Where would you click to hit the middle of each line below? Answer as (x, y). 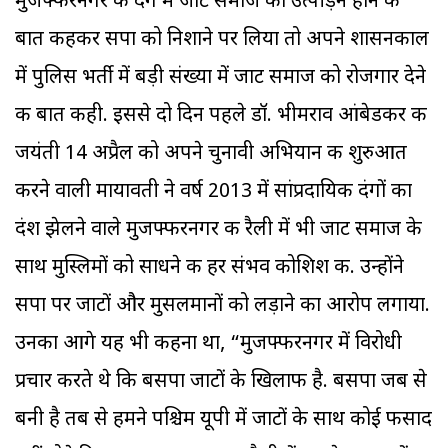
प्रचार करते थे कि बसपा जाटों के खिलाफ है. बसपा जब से (221, 382)
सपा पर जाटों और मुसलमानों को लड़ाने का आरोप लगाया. (222, 306)
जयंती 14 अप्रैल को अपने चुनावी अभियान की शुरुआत (211, 154)
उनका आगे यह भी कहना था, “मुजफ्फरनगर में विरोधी (208, 344)
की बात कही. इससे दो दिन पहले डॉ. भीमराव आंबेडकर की (221, 116)
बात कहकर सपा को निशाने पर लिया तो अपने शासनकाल (222, 40)
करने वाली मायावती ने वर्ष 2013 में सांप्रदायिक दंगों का (213, 192)
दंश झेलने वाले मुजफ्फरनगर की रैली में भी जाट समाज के (218, 230)
